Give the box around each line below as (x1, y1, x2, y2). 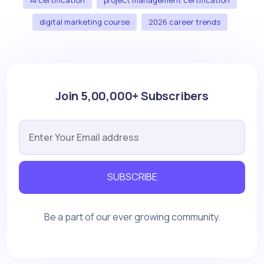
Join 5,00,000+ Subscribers (55, 87, 209, 104)
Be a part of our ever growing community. (44, 210, 220, 223)
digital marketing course (39, 16, 130, 27)
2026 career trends (148, 16, 220, 27)
